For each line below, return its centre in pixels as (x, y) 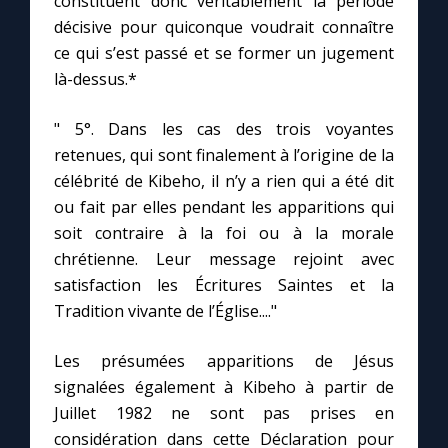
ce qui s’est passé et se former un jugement (224, 53)
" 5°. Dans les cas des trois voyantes (224, 129)
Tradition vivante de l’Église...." (165, 311)
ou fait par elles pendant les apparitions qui (224, 207)
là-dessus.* (95, 79)
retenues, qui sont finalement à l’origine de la (224, 155)
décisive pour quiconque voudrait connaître (224, 27)
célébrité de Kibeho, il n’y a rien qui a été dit (224, 181)
